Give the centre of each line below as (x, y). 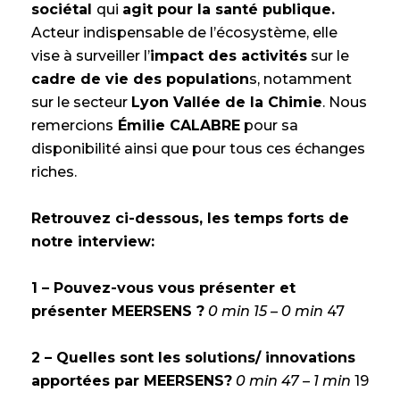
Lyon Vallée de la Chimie (227, 102)
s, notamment (300, 79)
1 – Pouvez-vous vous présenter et (163, 287)
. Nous (345, 102)
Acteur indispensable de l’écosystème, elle (184, 32)
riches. (54, 171)
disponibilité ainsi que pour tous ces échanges (198, 148)
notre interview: (93, 241)
